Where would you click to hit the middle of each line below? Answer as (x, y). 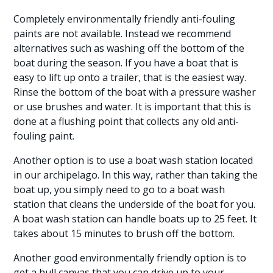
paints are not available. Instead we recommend (122, 34)
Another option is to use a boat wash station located (133, 160)
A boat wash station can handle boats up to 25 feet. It (135, 219)
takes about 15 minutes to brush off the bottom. (124, 233)
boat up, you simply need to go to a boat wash (119, 190)
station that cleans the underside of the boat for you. (135, 204)
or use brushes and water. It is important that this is (133, 107)
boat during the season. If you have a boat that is (126, 63)
